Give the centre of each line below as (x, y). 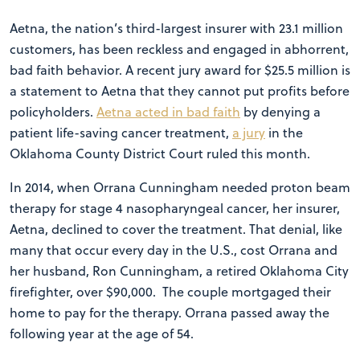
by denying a (280, 112)
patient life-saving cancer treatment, (121, 133)
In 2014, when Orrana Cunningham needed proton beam (180, 187)
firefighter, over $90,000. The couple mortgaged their (170, 292)
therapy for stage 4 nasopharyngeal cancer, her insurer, (175, 208)
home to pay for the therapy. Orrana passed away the (170, 313)
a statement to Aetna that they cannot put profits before (180, 91)
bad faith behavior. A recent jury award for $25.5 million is (180, 70)
